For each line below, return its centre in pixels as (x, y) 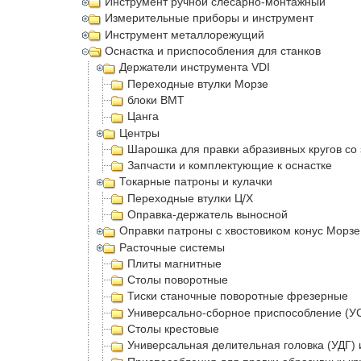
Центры (140, 133)
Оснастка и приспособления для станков (213, 51)
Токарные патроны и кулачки (196, 182)
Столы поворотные (178, 280)
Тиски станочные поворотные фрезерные (238, 296)
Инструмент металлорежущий (185, 34)
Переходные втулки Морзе (198, 83)
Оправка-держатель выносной (207, 214)
